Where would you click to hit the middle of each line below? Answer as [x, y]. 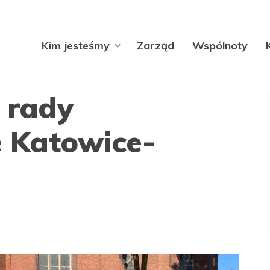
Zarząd [155, 45]
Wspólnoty [220, 45]
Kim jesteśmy [76, 45]
